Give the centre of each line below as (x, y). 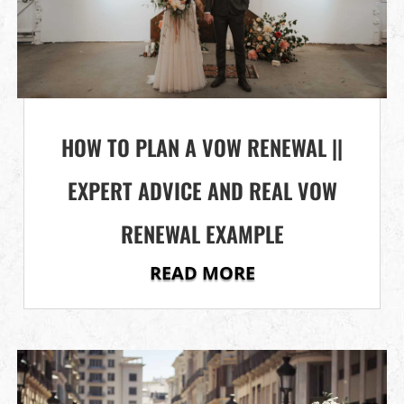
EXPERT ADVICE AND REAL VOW (202, 190)
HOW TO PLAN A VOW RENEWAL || (202, 147)
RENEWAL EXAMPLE (202, 233)
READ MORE (202, 272)
